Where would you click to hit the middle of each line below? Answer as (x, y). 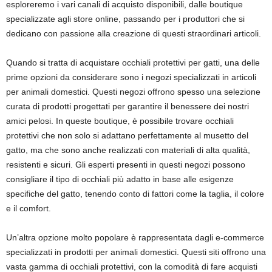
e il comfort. (29, 208)
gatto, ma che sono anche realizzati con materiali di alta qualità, (128, 150)
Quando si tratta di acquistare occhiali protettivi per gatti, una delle (133, 63)
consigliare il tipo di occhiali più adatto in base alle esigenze (120, 179)
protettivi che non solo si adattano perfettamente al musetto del (127, 135)
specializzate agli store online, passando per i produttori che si (125, 19)
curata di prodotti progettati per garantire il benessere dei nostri (127, 106)
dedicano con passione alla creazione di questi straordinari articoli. (134, 33)
